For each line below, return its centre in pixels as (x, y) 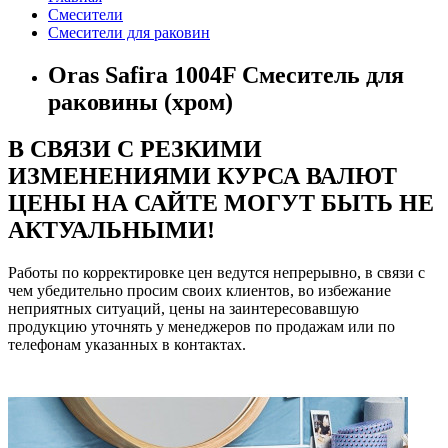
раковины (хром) (140, 102)
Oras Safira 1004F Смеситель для (226, 75)
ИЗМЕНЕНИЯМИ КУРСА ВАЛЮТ (202, 176)
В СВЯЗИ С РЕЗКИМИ (135, 149)
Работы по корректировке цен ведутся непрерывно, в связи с (216, 273)
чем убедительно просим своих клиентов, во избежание (199, 291)
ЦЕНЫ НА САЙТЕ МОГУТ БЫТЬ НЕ (221, 203)
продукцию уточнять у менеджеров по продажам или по (201, 327)
